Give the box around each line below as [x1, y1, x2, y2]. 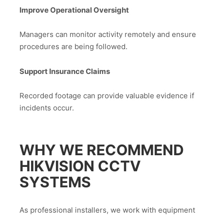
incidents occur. [19, 103, 74, 113]
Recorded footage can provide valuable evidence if [19, 91, 194, 101]
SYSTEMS [19, 173, 91, 191]
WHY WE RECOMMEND [19, 141, 184, 159]
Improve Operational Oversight [19, 5, 129, 15]
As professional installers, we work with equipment [19, 205, 195, 215]
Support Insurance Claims [19, 66, 110, 76]
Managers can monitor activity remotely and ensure [19, 30, 196, 39]
